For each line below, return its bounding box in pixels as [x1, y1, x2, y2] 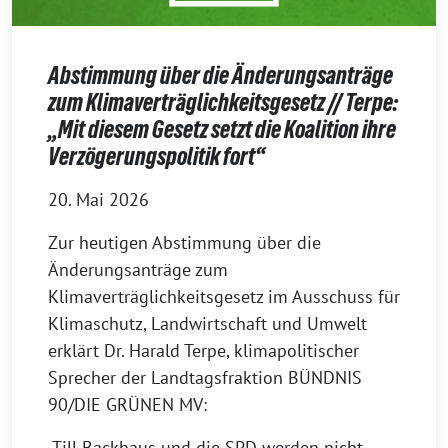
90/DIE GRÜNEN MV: [48, 393, 207, 417]
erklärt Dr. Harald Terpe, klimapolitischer [48, 339, 359, 363]
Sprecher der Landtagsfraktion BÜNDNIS [48, 366, 362, 390]
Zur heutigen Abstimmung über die [48, 231, 321, 255]
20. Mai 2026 [48, 188, 149, 212]
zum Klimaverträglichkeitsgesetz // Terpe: [48, 89, 398, 117]
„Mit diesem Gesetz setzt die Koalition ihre [48, 116, 396, 144]
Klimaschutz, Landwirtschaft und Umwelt [48, 312, 367, 336]
